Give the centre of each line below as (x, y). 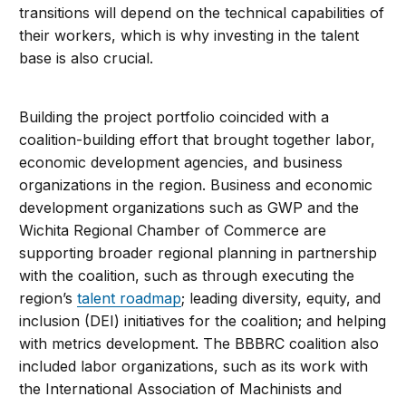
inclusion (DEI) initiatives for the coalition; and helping (203, 321)
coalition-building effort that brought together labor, (198, 140)
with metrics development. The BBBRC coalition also (199, 344)
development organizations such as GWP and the (189, 208)
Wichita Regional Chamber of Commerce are (173, 231)
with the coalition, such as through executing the (187, 276)
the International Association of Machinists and (181, 389)
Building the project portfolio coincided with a (174, 117)
